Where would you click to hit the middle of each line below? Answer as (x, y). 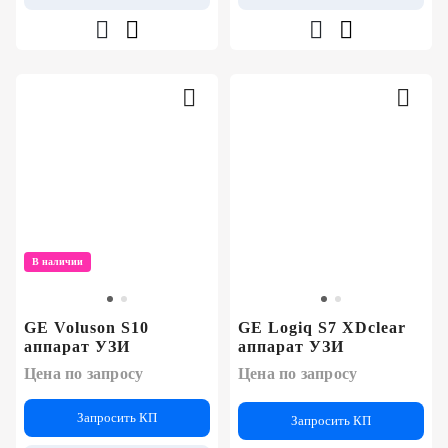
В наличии (57, 262)
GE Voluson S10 (86, 328)
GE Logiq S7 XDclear (322, 328)
